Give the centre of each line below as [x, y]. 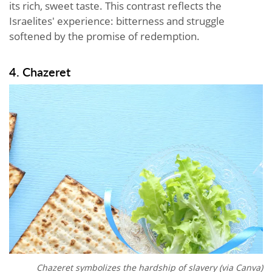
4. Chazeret [40, 72]
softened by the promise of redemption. [104, 36]
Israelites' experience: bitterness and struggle [117, 21]
